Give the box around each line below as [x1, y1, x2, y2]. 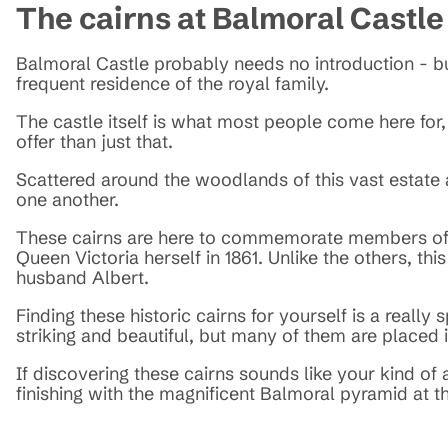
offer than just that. [16, 129, 178, 153]
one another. [16, 187, 119, 211]
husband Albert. [16, 265, 149, 289]
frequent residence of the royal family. [16, 71, 329, 95]
